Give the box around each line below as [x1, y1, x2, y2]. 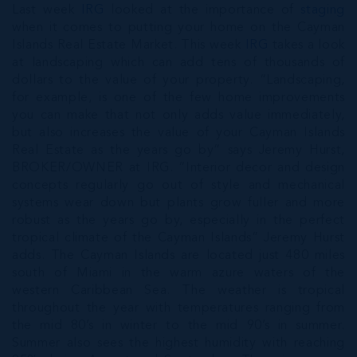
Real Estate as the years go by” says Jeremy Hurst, [12, 144, 345, 157]
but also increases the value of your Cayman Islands [12, 127, 345, 139]
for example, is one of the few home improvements [12, 92, 345, 104]
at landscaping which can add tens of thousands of [12, 57, 345, 69]
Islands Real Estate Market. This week [12, 39, 245, 52]
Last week [12, 4, 81, 17]
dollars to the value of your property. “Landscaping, [12, 74, 345, 87]
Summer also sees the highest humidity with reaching [12, 337, 345, 350]
